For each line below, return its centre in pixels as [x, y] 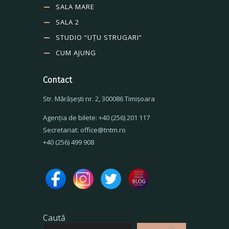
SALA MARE [75, 6]
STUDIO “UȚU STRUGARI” [99, 37]
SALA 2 [68, 22]
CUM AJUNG [76, 52]
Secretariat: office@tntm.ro [84, 130]
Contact [58, 80]
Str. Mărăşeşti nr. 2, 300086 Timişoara [99, 98]
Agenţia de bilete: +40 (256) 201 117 [96, 117]
